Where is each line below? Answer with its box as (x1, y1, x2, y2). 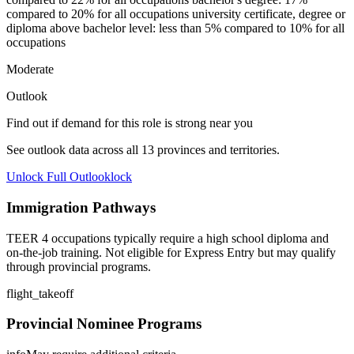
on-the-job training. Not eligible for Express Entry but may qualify (6, 245, 336, 259)
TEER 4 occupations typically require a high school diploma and (6, 231, 329, 245)
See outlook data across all (6, 143, 141, 157)
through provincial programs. (6, 259, 151, 273)
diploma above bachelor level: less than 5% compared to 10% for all (6, 21, 345, 36)
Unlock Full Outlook (6, 170, 111, 184)
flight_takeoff (6, 286, 73, 300)
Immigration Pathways (6, 198, 156, 216)
